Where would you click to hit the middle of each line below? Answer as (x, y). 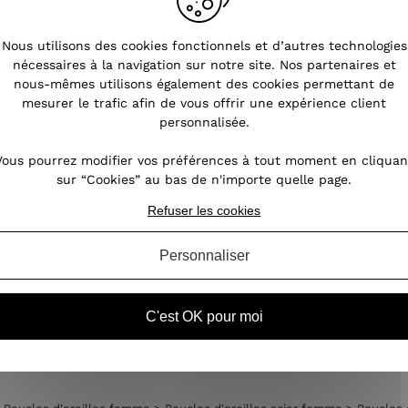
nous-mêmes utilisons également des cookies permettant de (204, 84)
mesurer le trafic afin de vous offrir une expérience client (204, 103)
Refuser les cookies (204, 210)
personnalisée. (204, 122)
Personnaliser (204, 255)
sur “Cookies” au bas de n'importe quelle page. (204, 179)
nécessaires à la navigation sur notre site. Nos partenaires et (204, 65)
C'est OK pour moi (204, 316)
